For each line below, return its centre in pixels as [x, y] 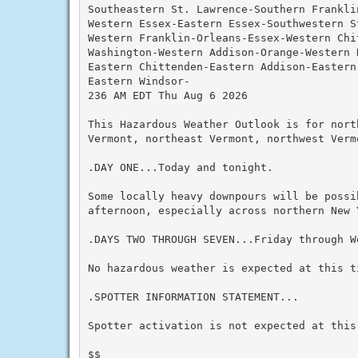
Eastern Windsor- [139, 81]
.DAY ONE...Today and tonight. [180, 167]
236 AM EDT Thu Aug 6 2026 [167, 95]
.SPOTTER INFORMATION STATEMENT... [193, 296]
